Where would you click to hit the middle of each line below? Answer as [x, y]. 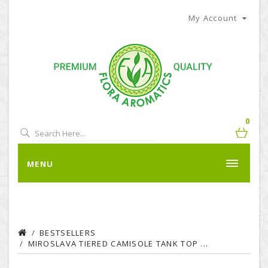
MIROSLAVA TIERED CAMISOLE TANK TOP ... [118, 243]
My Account [213, 18]
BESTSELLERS [68, 233]
